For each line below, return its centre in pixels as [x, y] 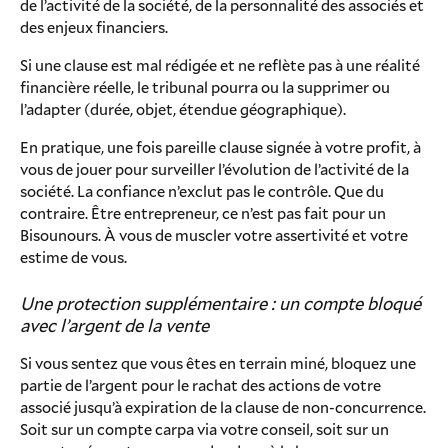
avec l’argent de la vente [114, 325]
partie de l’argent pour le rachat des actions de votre [200, 384]
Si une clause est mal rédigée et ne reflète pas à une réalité [220, 64]
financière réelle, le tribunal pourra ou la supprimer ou [205, 86]
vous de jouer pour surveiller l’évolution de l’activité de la [214, 168]
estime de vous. [73, 256]
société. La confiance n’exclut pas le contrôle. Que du [202, 190]
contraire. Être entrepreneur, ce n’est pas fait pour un [203, 212]
